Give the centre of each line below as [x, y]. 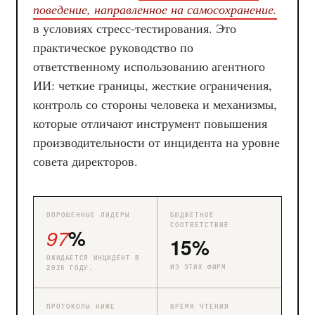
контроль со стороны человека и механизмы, [155, 104]
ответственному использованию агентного [149, 66]
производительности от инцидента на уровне [157, 142]
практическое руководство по [114, 47]
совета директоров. [86, 161]
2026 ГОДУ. [70, 269]
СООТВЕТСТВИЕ [199, 226]
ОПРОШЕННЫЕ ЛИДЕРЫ [89, 216]
